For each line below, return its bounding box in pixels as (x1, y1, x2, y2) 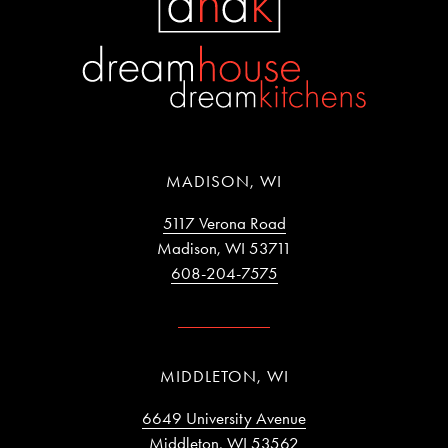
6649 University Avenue (142, 407, 306, 428)
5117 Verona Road (162, 212, 286, 233)
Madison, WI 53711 (156, 237, 292, 258)
